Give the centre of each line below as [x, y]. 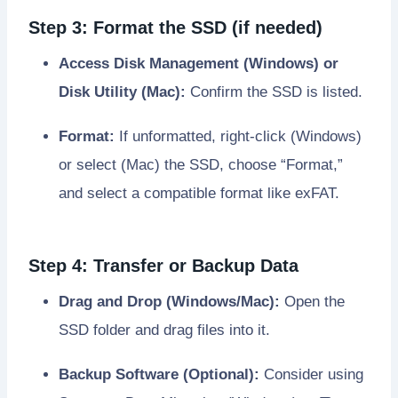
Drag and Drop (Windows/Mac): [169, 302]
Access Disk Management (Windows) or [199, 64]
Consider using [311, 375]
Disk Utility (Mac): [122, 92]
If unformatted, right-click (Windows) [238, 137]
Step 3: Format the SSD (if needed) [175, 28]
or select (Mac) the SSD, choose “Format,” [201, 165]
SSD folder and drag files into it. [164, 330]
